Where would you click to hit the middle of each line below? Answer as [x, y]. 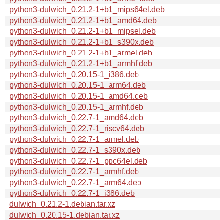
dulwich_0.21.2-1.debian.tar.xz [62, 204]
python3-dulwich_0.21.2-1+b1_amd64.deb [83, 20]
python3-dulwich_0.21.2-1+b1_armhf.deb [81, 63]
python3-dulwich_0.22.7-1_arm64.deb [75, 182]
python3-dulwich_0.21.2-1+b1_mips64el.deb [87, 9]
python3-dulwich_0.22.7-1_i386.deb [72, 193]
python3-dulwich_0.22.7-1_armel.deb [74, 139]
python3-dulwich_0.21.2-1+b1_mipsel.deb [82, 31]
